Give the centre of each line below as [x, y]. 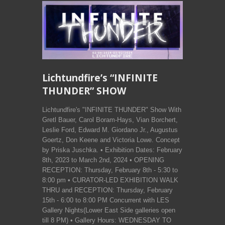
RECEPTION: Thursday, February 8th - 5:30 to [110, 170]
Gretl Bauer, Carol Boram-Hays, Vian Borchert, [110, 120]
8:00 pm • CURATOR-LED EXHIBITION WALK [110, 180]
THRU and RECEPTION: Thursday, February [107, 190]
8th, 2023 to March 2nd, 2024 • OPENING [103, 160]
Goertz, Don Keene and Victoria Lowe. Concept [111, 140]
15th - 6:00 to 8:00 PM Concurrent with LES [106, 200]
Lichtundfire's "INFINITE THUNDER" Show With [112, 110]
